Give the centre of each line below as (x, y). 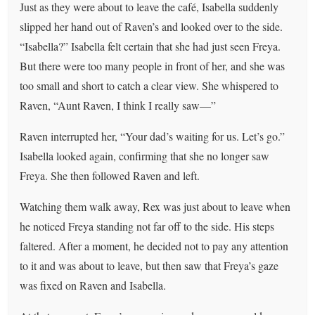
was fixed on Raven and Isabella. (93, 285)
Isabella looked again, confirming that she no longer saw (145, 155)
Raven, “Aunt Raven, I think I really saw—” (118, 105)
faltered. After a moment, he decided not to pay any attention (154, 245)
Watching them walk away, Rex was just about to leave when (155, 206)
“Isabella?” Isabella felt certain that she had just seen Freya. (150, 46)
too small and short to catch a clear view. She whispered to (149, 85)
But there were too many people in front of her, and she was (153, 65)
